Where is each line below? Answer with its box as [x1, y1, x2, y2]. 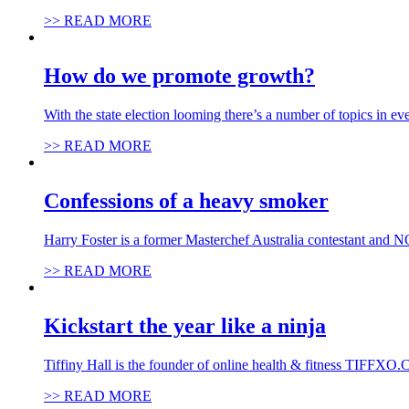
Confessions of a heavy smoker [44, 189, 329, 214]
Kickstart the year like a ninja [44, 313, 326, 338]
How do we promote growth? [44, 64, 315, 89]
